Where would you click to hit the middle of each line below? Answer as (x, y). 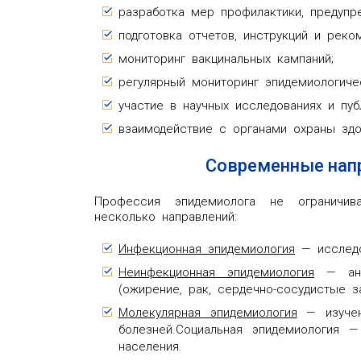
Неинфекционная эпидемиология (216, 272)
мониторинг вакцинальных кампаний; (226, 58)
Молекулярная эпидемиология (208, 312)
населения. (150, 346)
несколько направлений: (166, 216)
